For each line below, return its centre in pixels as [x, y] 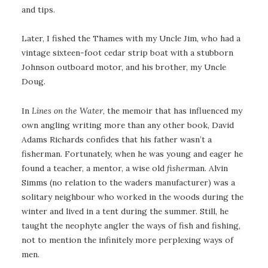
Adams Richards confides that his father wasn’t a [117, 139]
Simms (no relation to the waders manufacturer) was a [128, 182]
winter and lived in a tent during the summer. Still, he [125, 211]
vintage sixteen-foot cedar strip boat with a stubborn [127, 53]
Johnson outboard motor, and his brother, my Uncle [124, 67]
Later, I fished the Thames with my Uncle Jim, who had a [131, 39]
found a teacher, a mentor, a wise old [94, 168]
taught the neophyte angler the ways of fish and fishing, [131, 225]
